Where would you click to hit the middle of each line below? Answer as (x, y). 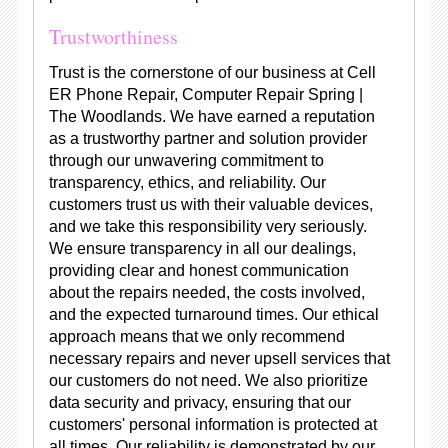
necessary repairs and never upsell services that (219, 358)
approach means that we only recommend (196, 336)
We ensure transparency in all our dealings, (202, 248)
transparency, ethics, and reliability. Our (187, 182)
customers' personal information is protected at (212, 424)
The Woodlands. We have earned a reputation (211, 116)
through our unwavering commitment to (186, 160)
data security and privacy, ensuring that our (199, 402)
